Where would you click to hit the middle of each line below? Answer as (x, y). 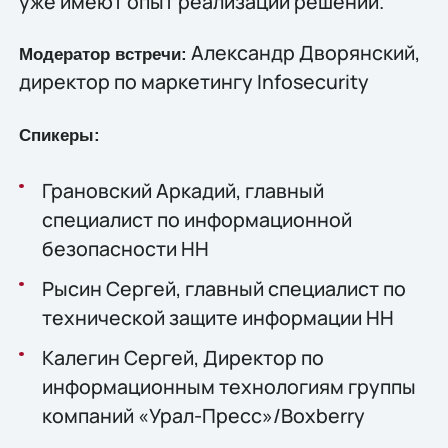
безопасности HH (125, 248)
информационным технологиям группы (228, 386)
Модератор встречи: (102, 55)
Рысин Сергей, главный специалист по (223, 288)
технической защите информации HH (217, 317)
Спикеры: (59, 135)
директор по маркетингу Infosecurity (193, 82)
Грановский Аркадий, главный (182, 190)
